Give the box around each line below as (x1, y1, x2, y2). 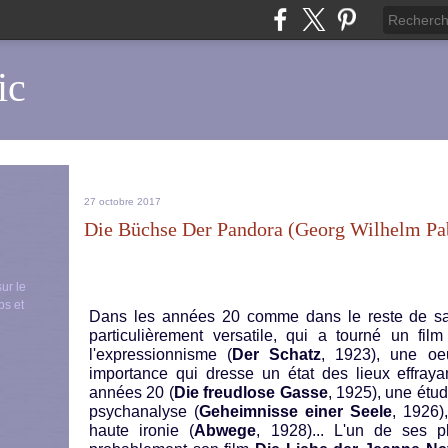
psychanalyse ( (89, 403, 199, 420)
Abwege (194, 422, 257, 439)
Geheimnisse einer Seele (198, 403, 392, 420)
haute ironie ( (89, 422, 195, 439)
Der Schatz (232, 346, 322, 363)
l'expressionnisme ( (89, 346, 233, 363)
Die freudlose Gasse (173, 384, 328, 401)
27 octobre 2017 (84, 196, 161, 207)
